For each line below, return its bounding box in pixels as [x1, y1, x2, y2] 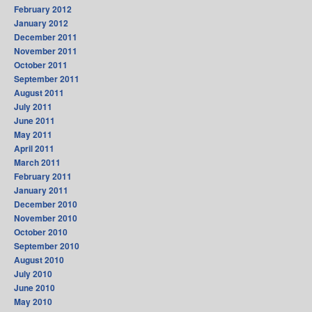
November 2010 [14, 212, 77, 225]
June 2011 [14, 114, 55, 127]
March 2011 [14, 156, 61, 169]
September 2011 [14, 72, 79, 86]
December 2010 [14, 198, 77, 211]
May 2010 [14, 295, 52, 309]
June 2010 [14, 281, 55, 295]
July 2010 [14, 267, 52, 281]
